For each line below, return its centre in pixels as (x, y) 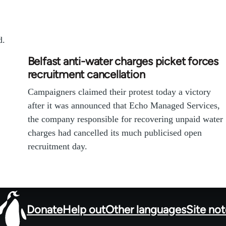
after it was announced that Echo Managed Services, (124, 106)
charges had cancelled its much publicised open (115, 133)
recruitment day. (57, 147)
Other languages (146, 209)
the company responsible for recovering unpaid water (125, 119)
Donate (45, 209)
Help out (84, 209)
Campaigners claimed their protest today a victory (119, 92)
